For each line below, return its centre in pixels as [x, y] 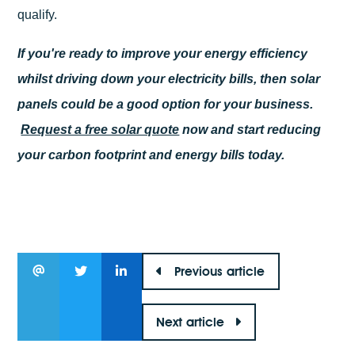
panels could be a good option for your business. [166, 104]
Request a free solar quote [100, 130]
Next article [193, 322]
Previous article [220, 271]
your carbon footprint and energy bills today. [151, 155]
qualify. [38, 14]
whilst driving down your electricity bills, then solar [169, 79]
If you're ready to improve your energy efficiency [163, 53]
